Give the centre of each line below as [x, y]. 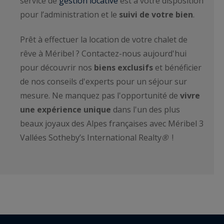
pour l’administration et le [69, 14]
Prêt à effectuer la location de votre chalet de [104, 39]
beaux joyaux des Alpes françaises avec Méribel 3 [112, 123]
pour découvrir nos [56, 67]
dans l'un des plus [145, 109]
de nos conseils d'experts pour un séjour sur [103, 81]
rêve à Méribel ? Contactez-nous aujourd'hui [103, 53]
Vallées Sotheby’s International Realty [91, 137]
